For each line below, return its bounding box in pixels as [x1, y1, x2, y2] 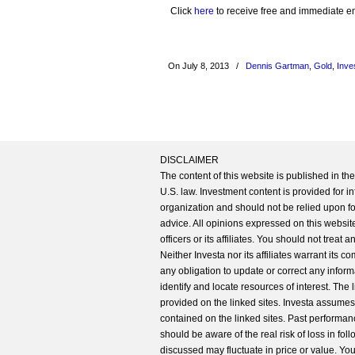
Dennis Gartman [246, 61, 309, 71]
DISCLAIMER [160, 155, 219, 166]
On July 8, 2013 [168, 61, 231, 71]
